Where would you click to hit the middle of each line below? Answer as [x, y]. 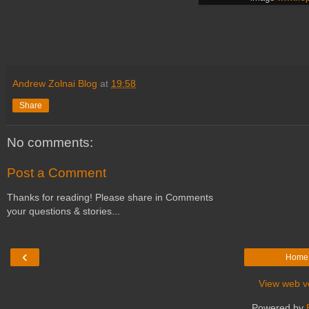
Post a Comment [57, 172]
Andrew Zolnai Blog [55, 84]
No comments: [50, 143]
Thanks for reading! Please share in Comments [110, 198]
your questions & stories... [63, 211]
